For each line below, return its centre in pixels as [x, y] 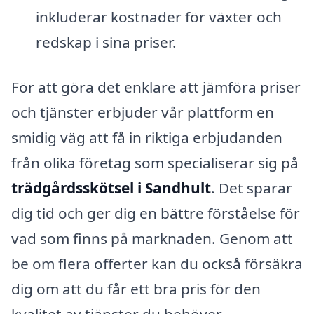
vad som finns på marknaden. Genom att [152, 238]
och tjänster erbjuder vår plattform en [143, 112]
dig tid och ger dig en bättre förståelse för [156, 213]
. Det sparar [252, 187]
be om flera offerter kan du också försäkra [157, 263]
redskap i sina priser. [106, 42]
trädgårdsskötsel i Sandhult [111, 187]
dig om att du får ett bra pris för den [136, 288]
